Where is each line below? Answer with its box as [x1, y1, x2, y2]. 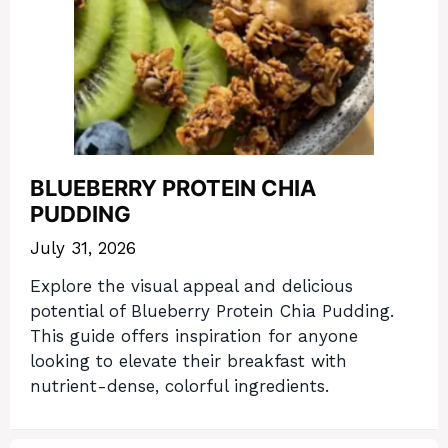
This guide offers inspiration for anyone [30, 326, 358, 347]
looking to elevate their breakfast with [30, 351, 347, 372]
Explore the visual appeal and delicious [30, 276, 353, 297]
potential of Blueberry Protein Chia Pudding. [30, 301, 394, 322]
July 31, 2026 [30, 237, 136, 258]
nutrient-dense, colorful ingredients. [30, 376, 329, 397]
